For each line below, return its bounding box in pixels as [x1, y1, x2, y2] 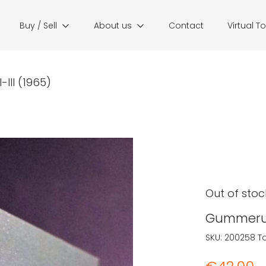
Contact [169, 20, 204, 31]
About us [94, 20, 132, 31]
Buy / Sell [20, 20, 57, 31]
